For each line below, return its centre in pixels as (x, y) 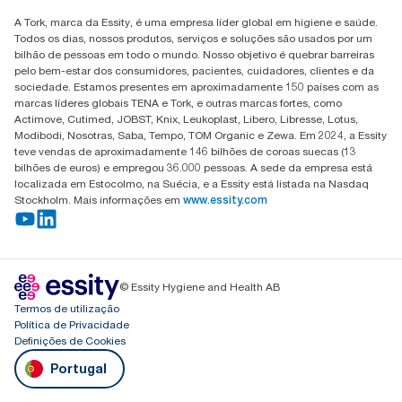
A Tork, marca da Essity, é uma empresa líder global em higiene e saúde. (196, 22)
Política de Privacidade (72, 324)
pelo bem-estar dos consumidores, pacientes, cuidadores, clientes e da (194, 70)
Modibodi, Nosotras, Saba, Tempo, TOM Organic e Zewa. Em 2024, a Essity (201, 135)
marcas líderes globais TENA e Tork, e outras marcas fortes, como (178, 103)
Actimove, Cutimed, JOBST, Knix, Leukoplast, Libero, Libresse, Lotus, (186, 119)
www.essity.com (225, 200)
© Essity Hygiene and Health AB (200, 287)
